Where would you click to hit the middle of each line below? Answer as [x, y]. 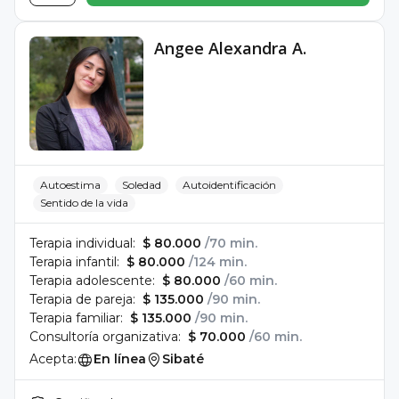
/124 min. [218, 262]
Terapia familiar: [76, 318]
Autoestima [70, 185]
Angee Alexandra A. [230, 48]
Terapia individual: [82, 243]
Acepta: [53, 359]
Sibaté [183, 359]
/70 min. [231, 243]
